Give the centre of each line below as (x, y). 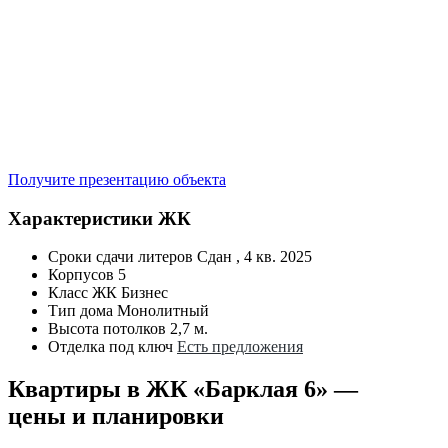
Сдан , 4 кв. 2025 (254, 257)
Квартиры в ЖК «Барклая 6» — (183, 389)
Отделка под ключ (110, 347)
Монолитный (163, 311)
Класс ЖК (82, 293)
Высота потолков (107, 329)
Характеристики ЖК (99, 218)
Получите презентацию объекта (117, 179)
